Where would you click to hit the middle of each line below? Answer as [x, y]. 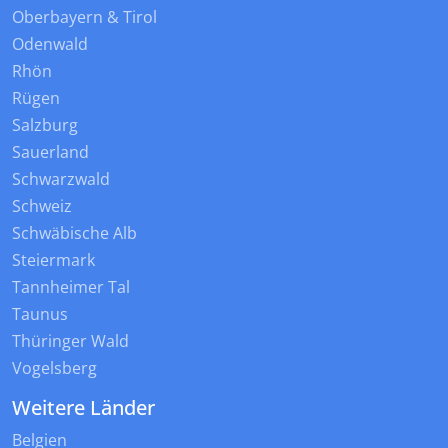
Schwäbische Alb [74, 233]
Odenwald [50, 44]
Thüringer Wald [70, 341]
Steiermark [53, 260]
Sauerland [50, 152]
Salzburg [45, 125]
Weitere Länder [83, 408]
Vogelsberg [54, 368]
